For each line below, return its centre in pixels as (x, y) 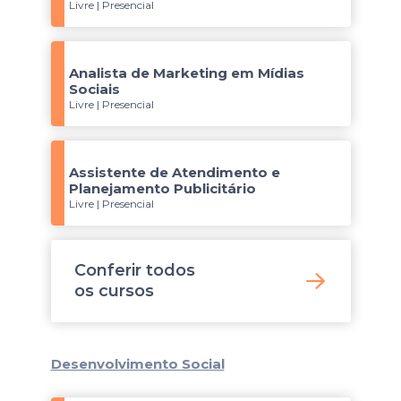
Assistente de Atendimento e (174, 172)
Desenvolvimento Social (137, 364)
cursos (126, 291)
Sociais (94, 89)
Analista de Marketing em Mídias (186, 73)
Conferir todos (134, 270)
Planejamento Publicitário (162, 188)
